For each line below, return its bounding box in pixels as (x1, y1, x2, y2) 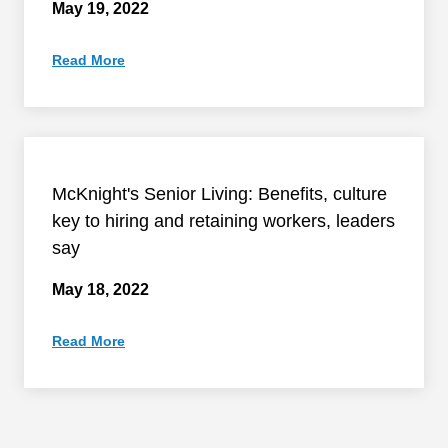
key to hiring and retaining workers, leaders (52, 211, 395, 231)
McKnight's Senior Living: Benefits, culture (52, 184, 387, 204)
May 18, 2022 (52, 281, 149, 298)
